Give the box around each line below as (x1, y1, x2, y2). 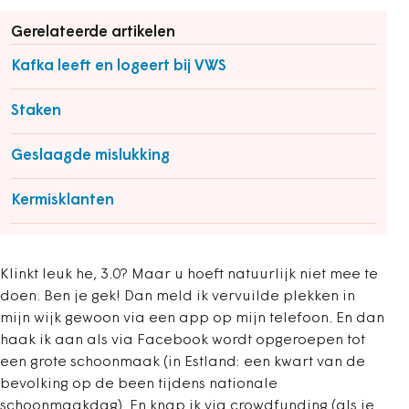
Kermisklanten (11, 193, 114, 208)
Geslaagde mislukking (11, 148, 170, 163)
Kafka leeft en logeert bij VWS (11, 58, 226, 74)
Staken (11, 103, 61, 119)
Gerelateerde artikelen (11, 25, 175, 40)
